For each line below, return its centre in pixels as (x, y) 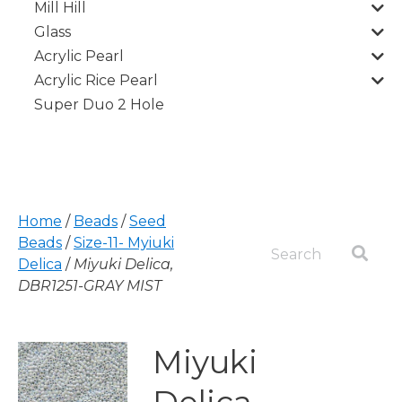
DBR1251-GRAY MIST (90, 286)
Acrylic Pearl (79, 56)
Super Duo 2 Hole (99, 105)
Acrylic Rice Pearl (96, 80)
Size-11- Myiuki (124, 243)
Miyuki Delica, (123, 264)
